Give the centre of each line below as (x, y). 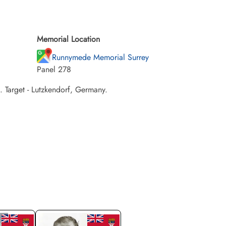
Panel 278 (54, 69)
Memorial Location (68, 39)
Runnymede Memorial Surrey (100, 57)
